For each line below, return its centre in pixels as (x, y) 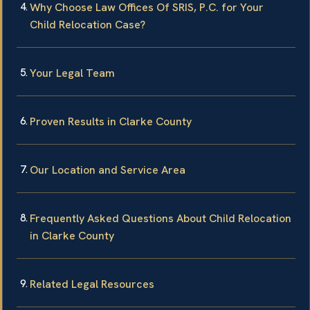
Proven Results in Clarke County (111, 121)
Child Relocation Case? (88, 24)
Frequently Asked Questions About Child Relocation (161, 218)
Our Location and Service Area (108, 170)
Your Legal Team (72, 73)
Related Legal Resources (92, 284)
